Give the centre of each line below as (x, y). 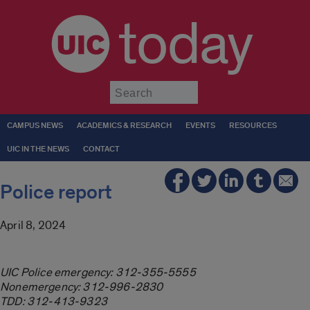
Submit (215, 87)
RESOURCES (253, 126)
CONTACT (101, 149)
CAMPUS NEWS (35, 126)
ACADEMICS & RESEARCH (124, 126)
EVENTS (200, 126)
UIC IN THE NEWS (38, 149)
